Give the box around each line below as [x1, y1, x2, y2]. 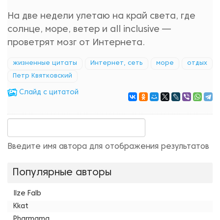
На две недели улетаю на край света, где [7, 12, 195, 21]
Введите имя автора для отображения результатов [7, 143, 209, 150]
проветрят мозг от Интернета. [7, 39, 145, 47]
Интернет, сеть [90, 60, 143, 66]
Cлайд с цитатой [17, 89, 79, 96]
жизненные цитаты [13, 60, 77, 66]
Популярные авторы [12, 168, 111, 177]
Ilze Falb [13, 191, 41, 197]
